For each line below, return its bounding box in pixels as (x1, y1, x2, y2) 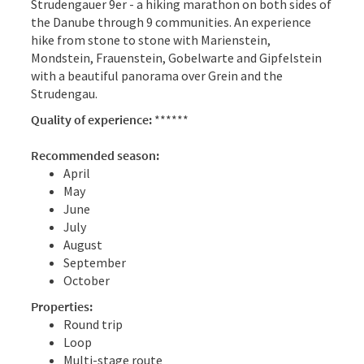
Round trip (63, 315, 123, 332)
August (63, 236, 102, 253)
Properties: (31, 297, 93, 314)
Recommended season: (31, 146, 159, 163)
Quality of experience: (31, 110, 154, 128)
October (63, 271, 110, 288)
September (63, 253, 126, 271)
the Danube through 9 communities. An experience (31, 13, 311, 30)
